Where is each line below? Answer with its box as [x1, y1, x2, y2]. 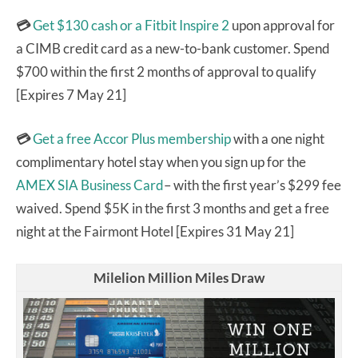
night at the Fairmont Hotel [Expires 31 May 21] [16, 222, 294, 240]
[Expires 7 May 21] [16, 86, 126, 103]
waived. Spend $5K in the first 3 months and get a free [16, 199, 329, 217]
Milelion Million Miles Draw [93, 268, 265, 286]
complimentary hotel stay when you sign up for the [16, 153, 306, 170]
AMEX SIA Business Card [16, 176, 164, 193]
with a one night [231, 129, 324, 147]
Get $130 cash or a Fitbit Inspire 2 [33, 16, 229, 34]
